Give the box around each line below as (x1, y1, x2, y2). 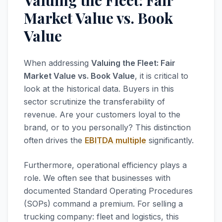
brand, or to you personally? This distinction (24, 122, 191, 132)
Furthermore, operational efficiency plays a (24, 160, 187, 170)
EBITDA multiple (85, 135, 146, 145)
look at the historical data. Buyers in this (24, 84, 174, 94)
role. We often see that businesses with (24, 173, 170, 183)
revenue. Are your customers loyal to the (24, 110, 180, 119)
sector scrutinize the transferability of (24, 97, 165, 107)
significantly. (146, 135, 194, 145)
